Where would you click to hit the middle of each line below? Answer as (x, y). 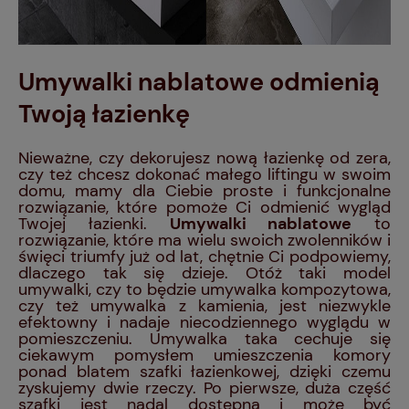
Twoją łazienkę (104, 113)
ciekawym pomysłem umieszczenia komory (204, 356)
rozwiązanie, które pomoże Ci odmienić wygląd (204, 208)
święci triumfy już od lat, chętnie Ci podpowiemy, (204, 257)
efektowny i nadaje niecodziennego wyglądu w (204, 323)
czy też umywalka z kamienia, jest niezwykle (204, 306)
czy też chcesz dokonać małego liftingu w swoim (204, 175)
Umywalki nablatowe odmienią (199, 81)
